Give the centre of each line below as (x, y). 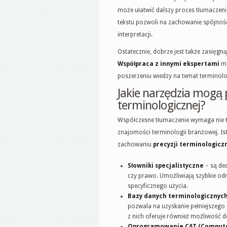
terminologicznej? (161, 105)
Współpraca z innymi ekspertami (168, 64)
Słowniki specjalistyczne (166, 165)
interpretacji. (135, 34)
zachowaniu (135, 144)
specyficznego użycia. (158, 186)
